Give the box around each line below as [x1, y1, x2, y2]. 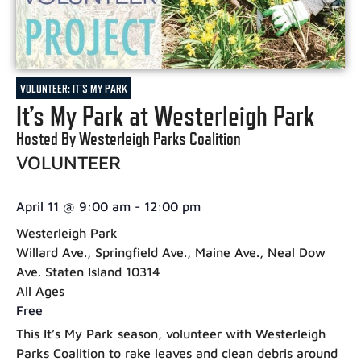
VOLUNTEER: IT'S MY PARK [20, 81, 127, 96]
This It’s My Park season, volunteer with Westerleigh [16, 326, 326, 342]
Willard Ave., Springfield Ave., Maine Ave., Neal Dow [16, 245, 326, 260]
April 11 [16, 199, 59, 214]
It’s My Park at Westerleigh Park [16, 99, 314, 133]
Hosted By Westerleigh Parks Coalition [16, 128, 241, 150]
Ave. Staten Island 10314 [16, 264, 160, 280]
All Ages [16, 284, 64, 299]
